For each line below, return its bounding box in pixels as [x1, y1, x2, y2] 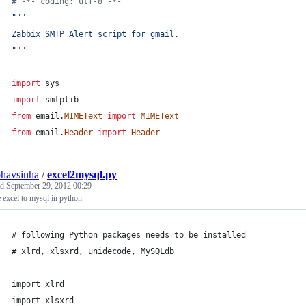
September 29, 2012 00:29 [6, 181, 92, 191]
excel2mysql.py [47, 169, 117, 180]
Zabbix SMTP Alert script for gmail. [12, 29, 179, 39]
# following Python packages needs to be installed [12, 230, 251, 240]
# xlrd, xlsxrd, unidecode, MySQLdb [12, 247, 174, 256]
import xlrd [12, 279, 64, 289]
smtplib [45, 95, 79, 105]
